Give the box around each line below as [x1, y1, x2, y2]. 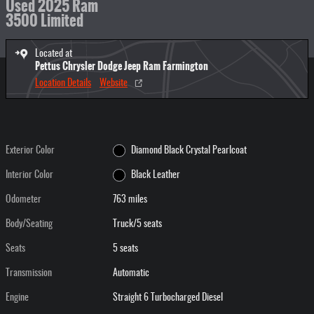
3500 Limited [6, 9, 83, 32]
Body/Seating [6, 219, 53, 229]
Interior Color [6, 170, 53, 180]
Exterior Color [6, 146, 55, 156]
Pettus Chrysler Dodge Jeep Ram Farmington [35, 58, 208, 74]
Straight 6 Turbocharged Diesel [113, 293, 224, 303]
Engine [6, 293, 29, 303]
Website [100, 78, 128, 88]
